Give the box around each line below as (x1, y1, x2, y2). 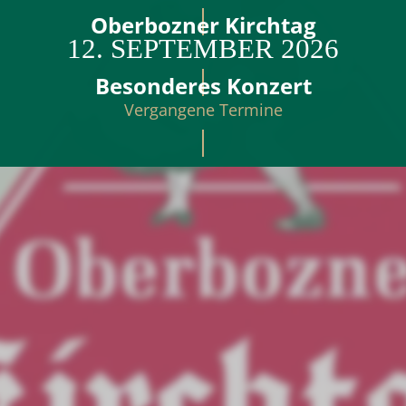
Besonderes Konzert (94, 71, 312, 101)
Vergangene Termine (123, 98, 283, 121)
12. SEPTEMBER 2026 (67, 33, 339, 64)
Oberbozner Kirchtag (90, 10, 316, 40)
